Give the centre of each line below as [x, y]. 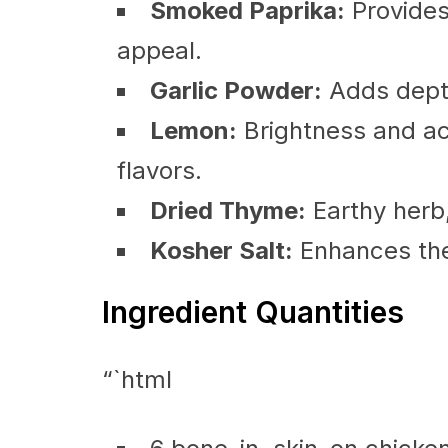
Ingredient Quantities [253, 312]
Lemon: [193, 130]
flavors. [159, 170]
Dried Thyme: [228, 210]
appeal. [159, 50]
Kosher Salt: [221, 250]
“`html [137, 379]
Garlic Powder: [236, 90]
